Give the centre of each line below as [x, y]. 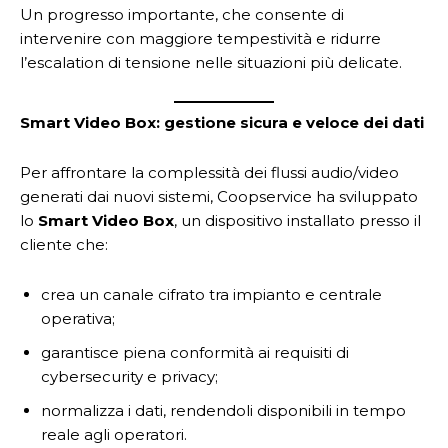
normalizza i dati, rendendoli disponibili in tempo [223, 410]
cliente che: [64, 244]
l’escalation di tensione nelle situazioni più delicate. [211, 62]
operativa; [78, 318]
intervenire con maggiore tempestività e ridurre [200, 38]
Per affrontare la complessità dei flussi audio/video [209, 172]
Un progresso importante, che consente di [182, 14]
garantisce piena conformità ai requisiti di [195, 352]
